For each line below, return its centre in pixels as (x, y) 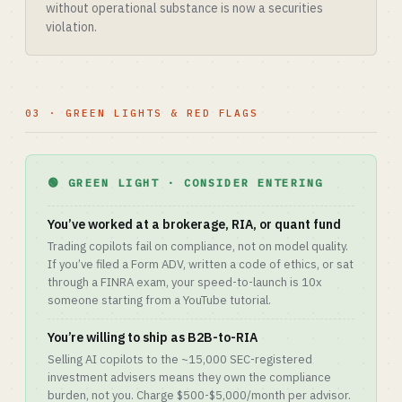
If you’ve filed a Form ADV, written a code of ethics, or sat (201, 264)
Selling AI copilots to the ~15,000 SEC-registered (180, 359)
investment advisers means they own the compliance (189, 377)
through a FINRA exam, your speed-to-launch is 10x (185, 282)
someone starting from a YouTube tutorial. (159, 300)
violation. (71, 27)
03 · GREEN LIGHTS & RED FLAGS (142, 113)
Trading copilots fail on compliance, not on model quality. (198, 246)
